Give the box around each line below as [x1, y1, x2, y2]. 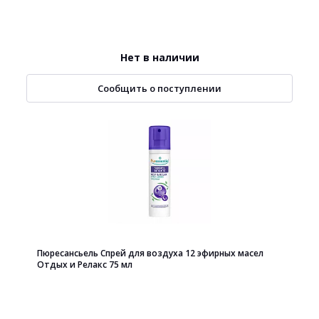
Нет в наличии [120, 51, 199, 64]
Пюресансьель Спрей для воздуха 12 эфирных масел [37, 247, 263, 259]
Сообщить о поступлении [98, 82, 221, 95]
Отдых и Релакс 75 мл [37, 258, 132, 271]
